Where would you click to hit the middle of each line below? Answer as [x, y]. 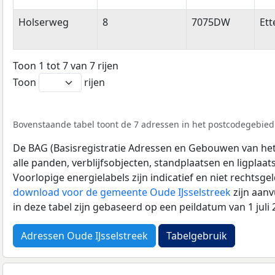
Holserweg [44, 22]
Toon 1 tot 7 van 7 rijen [66, 65]
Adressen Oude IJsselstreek [84, 235]
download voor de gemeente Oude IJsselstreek [122, 192]
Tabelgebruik [197, 235]
